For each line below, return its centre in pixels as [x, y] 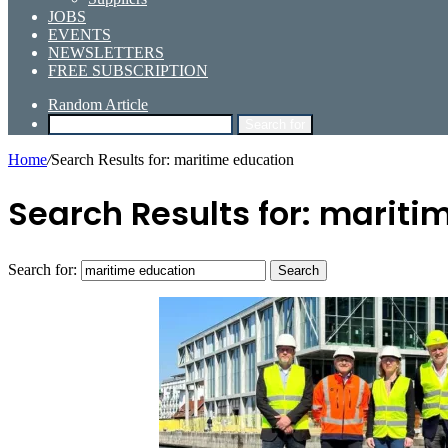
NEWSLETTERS [106, 52]
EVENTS [79, 34]
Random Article [98, 104]
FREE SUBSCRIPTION [128, 70]
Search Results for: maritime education [172, 159]
